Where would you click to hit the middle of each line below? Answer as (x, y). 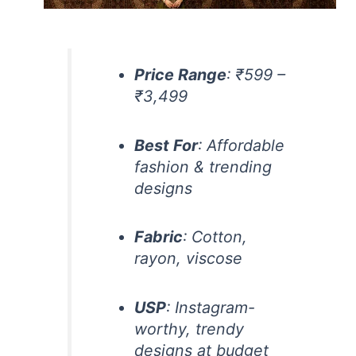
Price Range (181, 74)
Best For (166, 145)
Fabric (159, 237)
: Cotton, (215, 237)
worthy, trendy (190, 329)
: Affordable (242, 145)
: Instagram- (211, 307)
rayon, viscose (189, 259)
